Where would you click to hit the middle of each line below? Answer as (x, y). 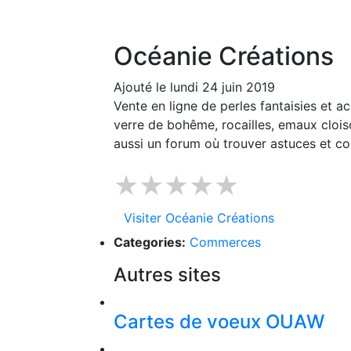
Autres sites (167, 275)
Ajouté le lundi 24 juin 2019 (194, 87)
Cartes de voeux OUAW (219, 322)
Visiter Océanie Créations (199, 218)
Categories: (150, 242)
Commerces (225, 242)
